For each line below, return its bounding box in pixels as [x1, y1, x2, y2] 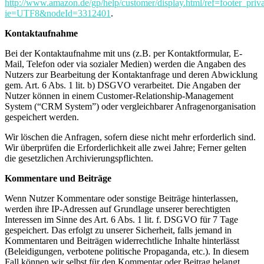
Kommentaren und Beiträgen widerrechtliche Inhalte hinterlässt [5, 235, 239, 246]
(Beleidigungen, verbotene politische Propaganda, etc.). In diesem [5, 246, 249, 256]
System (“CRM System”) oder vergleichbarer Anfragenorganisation [5, 101, 256, 111]
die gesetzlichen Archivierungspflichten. [5, 153, 153, 163]
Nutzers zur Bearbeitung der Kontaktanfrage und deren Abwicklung [5, 69, 258, 80]
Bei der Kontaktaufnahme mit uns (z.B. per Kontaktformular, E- [5, 48, 242, 58]
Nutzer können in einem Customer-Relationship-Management [5, 90, 233, 101]
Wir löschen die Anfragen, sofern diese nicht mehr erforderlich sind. [5, 131, 256, 142]
